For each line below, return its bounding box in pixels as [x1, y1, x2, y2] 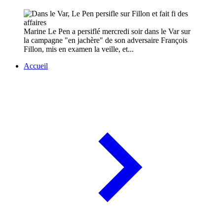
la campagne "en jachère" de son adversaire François [24, 36, 187, 45]
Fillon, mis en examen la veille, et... [24, 45, 134, 54]
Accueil [24, 62, 48, 71]
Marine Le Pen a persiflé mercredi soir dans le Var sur [24, 27, 190, 36]
